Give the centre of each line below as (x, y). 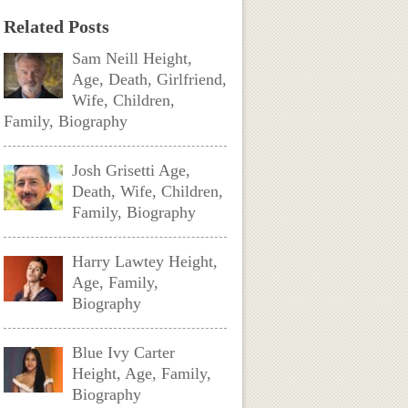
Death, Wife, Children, (148, 191)
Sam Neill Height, (133, 58)
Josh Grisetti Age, (132, 170)
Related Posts (57, 26)
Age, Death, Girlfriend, (150, 79)
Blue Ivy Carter (124, 352)
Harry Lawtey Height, (145, 261)
